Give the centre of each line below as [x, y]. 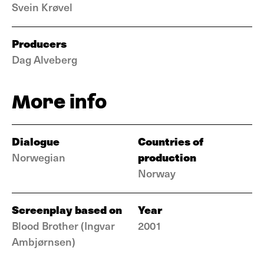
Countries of [171, 141]
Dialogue [36, 141]
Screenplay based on [67, 209]
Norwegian [39, 157]
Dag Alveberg [44, 59]
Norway [157, 173]
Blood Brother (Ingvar [63, 225]
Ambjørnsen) [44, 241]
